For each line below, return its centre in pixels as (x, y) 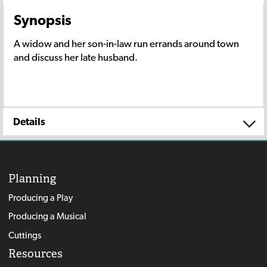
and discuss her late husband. (76, 57)
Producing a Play (40, 197)
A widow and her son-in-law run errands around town (126, 43)
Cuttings (24, 235)
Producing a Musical (47, 216)
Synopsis (43, 20)
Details (29, 121)
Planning (32, 179)
